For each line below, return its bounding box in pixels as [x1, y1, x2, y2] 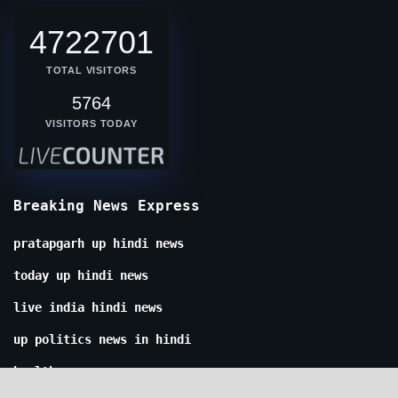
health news [13, 363, 92, 378]
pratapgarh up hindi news [13, 235, 184, 251]
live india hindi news [13, 299, 163, 314]
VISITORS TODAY [45, 117, 138, 129]
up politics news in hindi [13, 331, 191, 346]
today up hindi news [13, 267, 148, 283]
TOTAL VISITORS [45, 64, 138, 76]
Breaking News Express [13, 196, 200, 214]
